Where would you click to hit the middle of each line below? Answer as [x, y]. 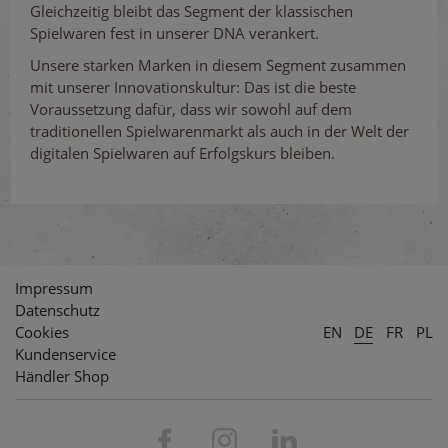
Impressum [54, 288]
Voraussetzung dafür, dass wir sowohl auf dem [191, 109]
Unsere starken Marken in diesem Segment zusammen [218, 65]
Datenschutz [57, 310]
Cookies [42, 332]
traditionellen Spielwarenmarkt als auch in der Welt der [219, 131]
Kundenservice [65, 354]
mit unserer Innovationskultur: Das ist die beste [193, 87]
